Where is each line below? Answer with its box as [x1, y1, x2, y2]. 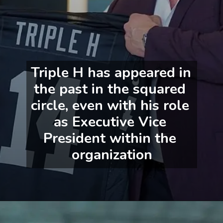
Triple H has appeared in [30, 62, 191, 82]
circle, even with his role [30, 95, 189, 115]
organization [71, 144, 152, 164]
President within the [43, 128, 177, 148]
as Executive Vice [53, 111, 166, 131]
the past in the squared [34, 79, 186, 99]
